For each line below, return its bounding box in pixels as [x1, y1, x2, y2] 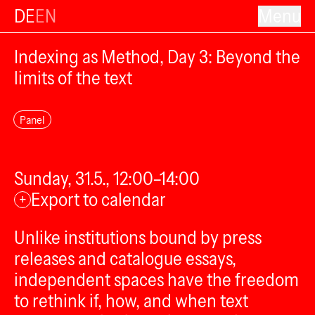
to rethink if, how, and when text [14, 290, 248, 312]
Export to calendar [31, 188, 166, 211]
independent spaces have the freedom [14, 269, 299, 291]
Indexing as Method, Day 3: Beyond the [14, 46, 300, 68]
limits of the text [14, 67, 132, 89]
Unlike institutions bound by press [14, 226, 262, 249]
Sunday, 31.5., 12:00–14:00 [14, 167, 200, 190]
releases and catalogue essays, [14, 247, 236, 270]
